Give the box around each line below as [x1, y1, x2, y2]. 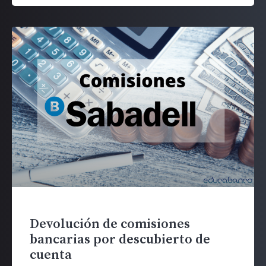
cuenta [30, 246, 72, 263]
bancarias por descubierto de [30, 231, 210, 248]
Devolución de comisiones [30, 216, 190, 232]
